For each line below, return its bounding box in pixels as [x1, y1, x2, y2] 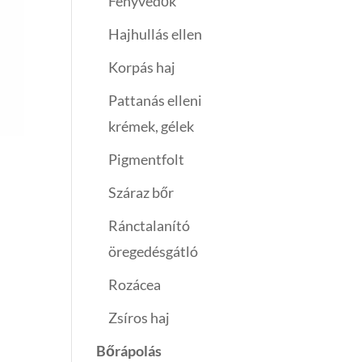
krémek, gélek [108, 117, 195, 136]
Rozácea [108, 276, 162, 294]
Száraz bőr [108, 183, 175, 202]
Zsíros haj [108, 309, 170, 327]
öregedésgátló [108, 242, 199, 261]
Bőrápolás [96, 342, 162, 360]
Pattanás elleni [108, 91, 203, 110]
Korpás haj [108, 58, 176, 77]
